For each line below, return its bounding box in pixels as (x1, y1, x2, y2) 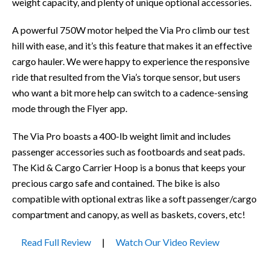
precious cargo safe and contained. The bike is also (12, 177, 220, 189)
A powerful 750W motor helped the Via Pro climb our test (12, 24, 250, 36)
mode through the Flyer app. (12, 102, 127, 114)
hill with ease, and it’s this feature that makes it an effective (12, 39, 252, 51)
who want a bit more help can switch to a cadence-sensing (12, 86, 248, 98)
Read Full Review (21, 236, 91, 248)
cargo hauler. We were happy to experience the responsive (12, 55, 250, 67)
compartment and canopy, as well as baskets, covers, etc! (12, 208, 245, 220)
